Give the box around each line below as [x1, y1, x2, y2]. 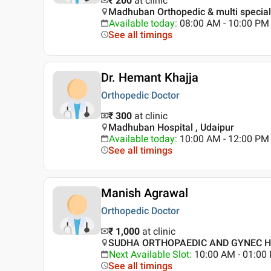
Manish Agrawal [101, 186, 188, 201]
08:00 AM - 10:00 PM [180, 18, 269, 30]
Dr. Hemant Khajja [101, 70, 198, 85]
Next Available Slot [109, 249, 189, 261]
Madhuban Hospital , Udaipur [108, 122, 234, 134]
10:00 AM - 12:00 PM [180, 133, 269, 145]
